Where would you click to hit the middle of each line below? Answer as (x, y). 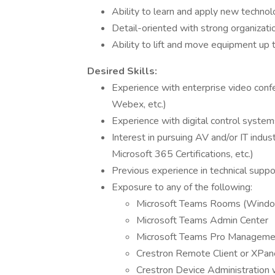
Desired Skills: (122, 71)
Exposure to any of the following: (182, 187)
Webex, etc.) (139, 104)
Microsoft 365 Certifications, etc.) (183, 154)
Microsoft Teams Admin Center (202, 220)
